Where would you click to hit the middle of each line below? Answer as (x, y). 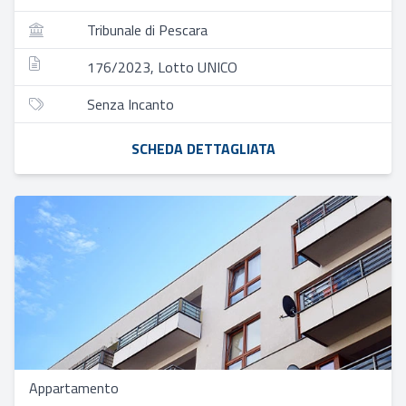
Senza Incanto (130, 104)
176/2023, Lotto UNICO (162, 67)
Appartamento (74, 388)
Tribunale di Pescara (147, 30)
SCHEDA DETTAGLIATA (203, 149)
